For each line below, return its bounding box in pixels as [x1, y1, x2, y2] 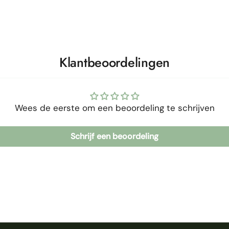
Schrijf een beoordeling [71, 130, 158, 142]
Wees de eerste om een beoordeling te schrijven [14, 102, 215, 113]
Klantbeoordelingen [59, 53, 170, 72]
